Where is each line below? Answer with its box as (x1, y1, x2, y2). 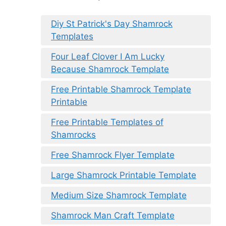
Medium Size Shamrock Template (51, 190, 187, 200)
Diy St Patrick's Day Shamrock (51, 18, 173, 29)
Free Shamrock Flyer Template (51, 149, 175, 160)
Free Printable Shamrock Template (51, 84, 191, 94)
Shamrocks (51, 129, 96, 140)
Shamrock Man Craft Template (51, 210, 175, 220)
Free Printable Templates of (51, 117, 163, 127)
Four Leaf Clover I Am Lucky (51, 51, 164, 62)
